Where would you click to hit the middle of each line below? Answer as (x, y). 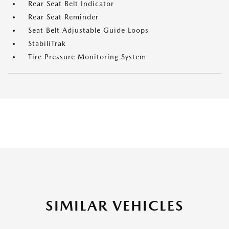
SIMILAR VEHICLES (114, 206)
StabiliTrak (47, 44)
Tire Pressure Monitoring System (87, 57)
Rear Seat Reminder (63, 17)
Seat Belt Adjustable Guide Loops (88, 30)
